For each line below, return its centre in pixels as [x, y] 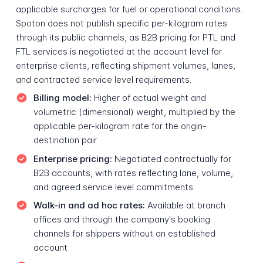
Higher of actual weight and [149, 98]
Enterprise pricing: [73, 159]
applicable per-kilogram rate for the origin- [120, 126]
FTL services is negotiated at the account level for [119, 51]
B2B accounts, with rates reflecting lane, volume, [133, 173]
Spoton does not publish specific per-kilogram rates [121, 23]
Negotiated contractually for [171, 159]
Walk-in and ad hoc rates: [89, 205]
